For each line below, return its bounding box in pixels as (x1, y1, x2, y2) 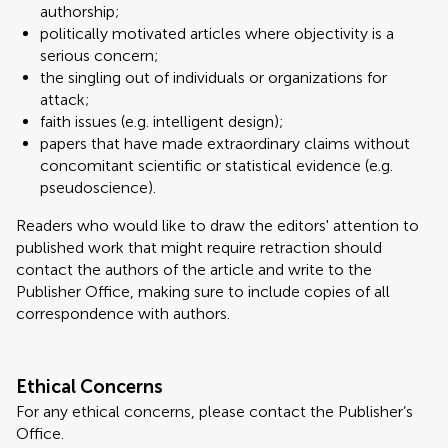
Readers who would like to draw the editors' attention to (16, 216, 419, 235)
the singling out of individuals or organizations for (40, 68, 387, 87)
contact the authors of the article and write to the (16, 260, 372, 279)
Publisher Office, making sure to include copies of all (16, 282, 390, 301)
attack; (40, 90, 90, 109)
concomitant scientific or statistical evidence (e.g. (40, 156, 393, 175)
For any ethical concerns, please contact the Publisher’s (16, 402, 413, 421)
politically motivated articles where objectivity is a (40, 24, 394, 43)
